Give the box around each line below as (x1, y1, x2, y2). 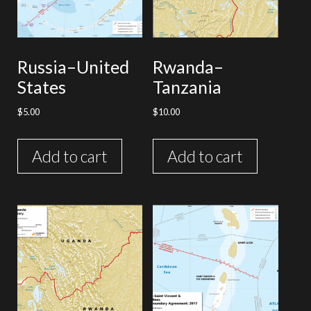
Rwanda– (153, 56, 224, 77)
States (17, 76, 66, 97)
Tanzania (153, 76, 222, 97)
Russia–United (17, 56, 129, 77)
